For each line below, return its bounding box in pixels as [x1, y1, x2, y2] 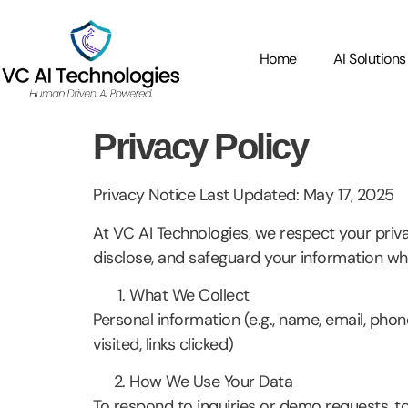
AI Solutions [332, 48, 406, 68]
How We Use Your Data [129, 371, 292, 393]
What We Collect [129, 284, 250, 306]
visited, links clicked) [93, 333, 234, 355]
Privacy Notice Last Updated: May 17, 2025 [93, 184, 394, 207]
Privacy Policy [93, 123, 307, 170]
